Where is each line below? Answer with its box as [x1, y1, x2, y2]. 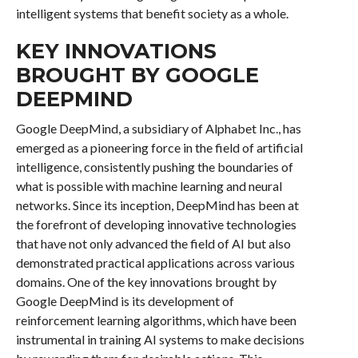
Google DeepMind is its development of [15, 293, 234, 308]
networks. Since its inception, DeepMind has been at [15, 197, 299, 213]
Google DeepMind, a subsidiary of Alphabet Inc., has [15, 121, 301, 136]
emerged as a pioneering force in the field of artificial [15, 140, 303, 155]
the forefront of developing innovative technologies [15, 217, 296, 232]
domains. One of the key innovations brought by [15, 274, 276, 289]
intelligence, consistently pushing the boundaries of [15, 159, 293, 174]
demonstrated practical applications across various [15, 255, 295, 270]
